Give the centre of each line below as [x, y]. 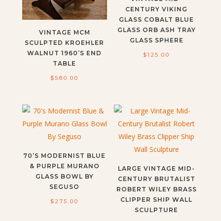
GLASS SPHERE [156, 40]
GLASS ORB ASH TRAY [156, 30]
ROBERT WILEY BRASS [156, 189]
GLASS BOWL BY [64, 177]
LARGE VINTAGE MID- [157, 169]
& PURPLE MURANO [64, 166]
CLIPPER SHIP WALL [157, 200]
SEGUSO [65, 187]
